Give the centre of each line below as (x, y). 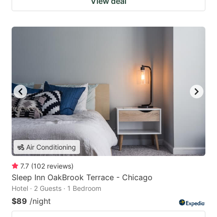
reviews (59, 166)
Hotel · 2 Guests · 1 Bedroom (56, 188)
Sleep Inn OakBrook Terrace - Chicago (82, 178)
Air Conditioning (51, 147)
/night (40, 201)
